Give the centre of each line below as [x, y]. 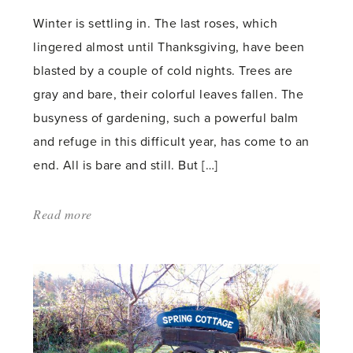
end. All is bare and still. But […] [126, 166]
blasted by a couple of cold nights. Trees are [163, 71]
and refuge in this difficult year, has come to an [171, 142]
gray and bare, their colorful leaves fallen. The [169, 95]
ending [110, 285]
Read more [63, 214]
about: [109, 214]
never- [108, 262]
